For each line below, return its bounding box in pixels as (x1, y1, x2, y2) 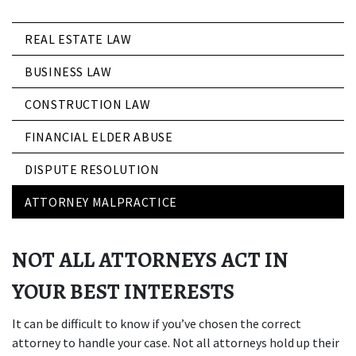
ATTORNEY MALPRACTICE (25, 194, 177, 210)
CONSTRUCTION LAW (25, 96, 151, 112)
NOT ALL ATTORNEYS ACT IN (12, 246, 288, 274)
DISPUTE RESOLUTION (25, 161, 160, 177)
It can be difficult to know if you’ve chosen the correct (12, 315, 301, 331)
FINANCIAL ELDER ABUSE (25, 129, 173, 145)
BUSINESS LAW (25, 64, 112, 79)
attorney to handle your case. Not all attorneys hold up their (12, 335, 339, 350)
